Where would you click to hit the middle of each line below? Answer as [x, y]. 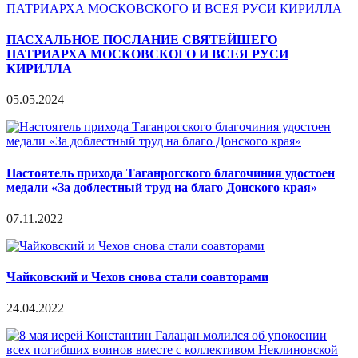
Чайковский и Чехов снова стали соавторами [137, 277]
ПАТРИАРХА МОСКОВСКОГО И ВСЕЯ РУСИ [147, 54]
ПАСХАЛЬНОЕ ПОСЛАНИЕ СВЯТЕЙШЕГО [142, 40]
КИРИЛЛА [39, 69]
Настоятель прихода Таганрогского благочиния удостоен [171, 173]
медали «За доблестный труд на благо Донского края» [162, 187]
